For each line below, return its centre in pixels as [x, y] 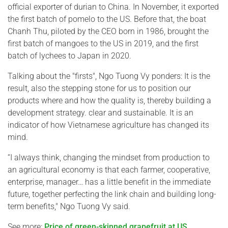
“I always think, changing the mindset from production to [109, 158]
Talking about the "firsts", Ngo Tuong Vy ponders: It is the [109, 76]
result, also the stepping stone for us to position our [99, 89]
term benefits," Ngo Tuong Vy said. [69, 207]
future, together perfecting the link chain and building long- [112, 194]
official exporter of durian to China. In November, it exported [113, 7]
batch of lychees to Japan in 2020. [69, 56]
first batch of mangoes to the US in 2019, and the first [103, 44]
